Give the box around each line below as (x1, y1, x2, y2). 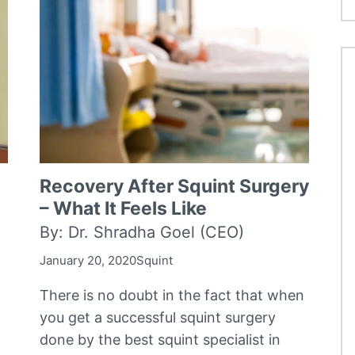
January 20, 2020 (40, 252, 137, 268)
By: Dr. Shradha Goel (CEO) (40, 222, 245, 242)
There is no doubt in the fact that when (40, 286, 305, 303)
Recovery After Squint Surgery (40, 174, 310, 197)
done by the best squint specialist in (40, 330, 281, 348)
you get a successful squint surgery (40, 308, 277, 326)
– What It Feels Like (40, 197, 208, 219)
